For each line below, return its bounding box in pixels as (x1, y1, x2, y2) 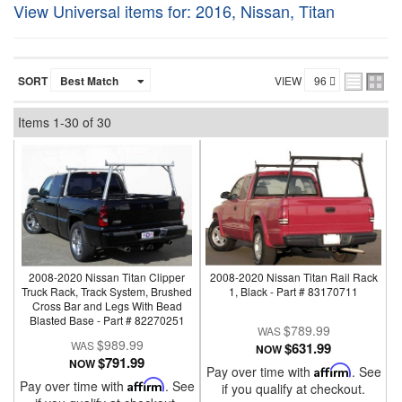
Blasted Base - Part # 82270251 (29, 312, 185, 328)
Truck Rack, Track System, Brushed (22, 284, 193, 299)
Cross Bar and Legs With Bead (31, 298, 182, 313)
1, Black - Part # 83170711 (229, 284, 359, 299)
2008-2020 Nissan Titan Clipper (29, 269, 186, 284)
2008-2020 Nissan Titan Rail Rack (209, 269, 378, 284)
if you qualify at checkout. (222, 380, 366, 398)
